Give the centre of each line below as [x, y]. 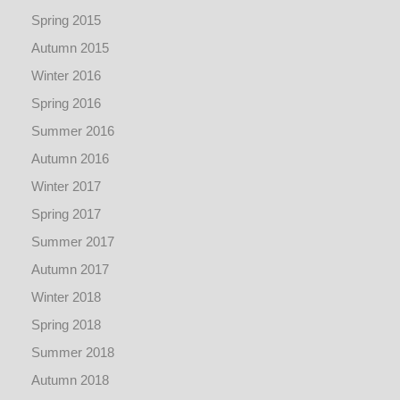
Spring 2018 [66, 324]
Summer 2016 [73, 130]
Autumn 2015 [70, 47]
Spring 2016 [66, 103]
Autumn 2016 [70, 158]
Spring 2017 [66, 213]
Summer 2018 [73, 352]
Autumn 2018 [70, 379]
